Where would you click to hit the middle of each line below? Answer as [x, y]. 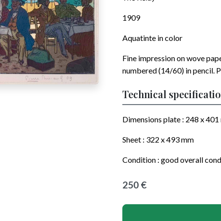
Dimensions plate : [154, 119]
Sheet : [134, 139]
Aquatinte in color [152, 38]
